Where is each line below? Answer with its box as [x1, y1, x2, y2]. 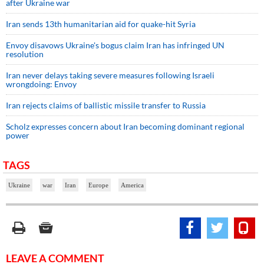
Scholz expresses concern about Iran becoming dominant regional [6, 121, 245, 131]
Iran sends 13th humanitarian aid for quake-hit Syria [6, 18, 196, 29]
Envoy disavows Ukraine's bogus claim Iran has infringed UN [6, 39, 225, 50]
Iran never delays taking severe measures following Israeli [6, 70, 214, 80]
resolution [6, 48, 44, 59]
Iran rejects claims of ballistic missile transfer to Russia [6, 100, 206, 110]
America [121, 181, 144, 189]
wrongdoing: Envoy [6, 78, 77, 89]
